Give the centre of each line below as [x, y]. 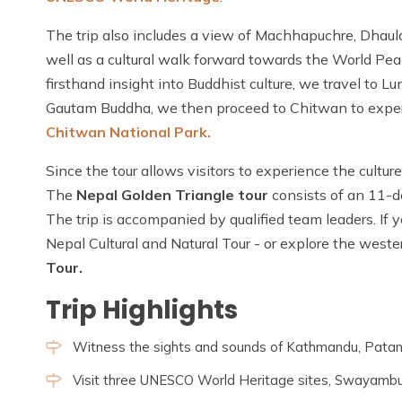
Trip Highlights [142, 310]
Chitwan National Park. [128, 132]
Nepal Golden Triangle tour [172, 195]
